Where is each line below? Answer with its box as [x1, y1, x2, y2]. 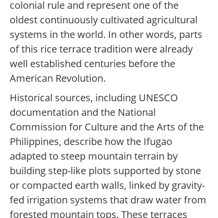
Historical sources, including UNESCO [10, 91, 178, 105]
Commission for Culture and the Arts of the [10, 120, 204, 134]
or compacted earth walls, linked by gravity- [10, 179, 205, 192]
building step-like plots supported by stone [10, 164, 201, 178]
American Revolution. [10, 72, 106, 85]
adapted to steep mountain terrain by [10, 149, 178, 163]
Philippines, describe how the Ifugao [10, 135, 172, 148]
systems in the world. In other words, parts [10, 28, 202, 41]
